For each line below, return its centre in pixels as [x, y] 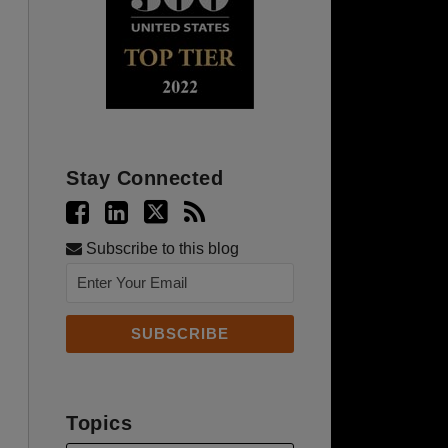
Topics [99, 422]
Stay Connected [145, 177]
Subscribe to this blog [161, 248]
